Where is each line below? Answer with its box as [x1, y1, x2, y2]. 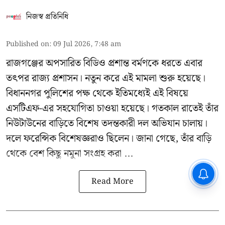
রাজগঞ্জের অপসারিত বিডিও [6, 55, 108, 72]
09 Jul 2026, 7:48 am [53, 39, 121, 50]
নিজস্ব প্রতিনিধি [26, 11, 68, 24]
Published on [6, 39, 49, 50]
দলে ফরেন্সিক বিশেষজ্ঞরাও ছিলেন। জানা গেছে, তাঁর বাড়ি [6, 131, 211, 147]
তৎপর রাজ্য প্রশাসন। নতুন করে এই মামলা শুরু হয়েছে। [6, 70, 205, 87]
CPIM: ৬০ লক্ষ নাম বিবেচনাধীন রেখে [100, 165, 183, 173]
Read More [91, 175, 134, 188]
